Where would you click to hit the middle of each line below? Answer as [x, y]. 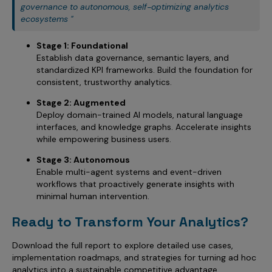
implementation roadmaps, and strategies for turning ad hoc [134, 258]
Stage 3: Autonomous [83, 159]
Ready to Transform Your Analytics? [130, 222]
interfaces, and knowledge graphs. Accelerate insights [144, 127]
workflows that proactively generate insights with [135, 184]
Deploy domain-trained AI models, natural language [140, 114]
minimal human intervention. [93, 196]
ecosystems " [47, 19]
